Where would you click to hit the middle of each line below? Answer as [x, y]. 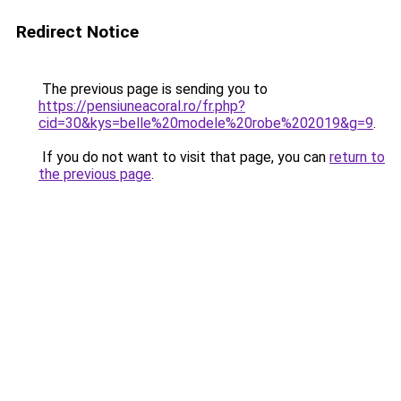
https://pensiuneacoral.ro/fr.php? [142, 106]
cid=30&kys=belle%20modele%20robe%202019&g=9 [206, 123]
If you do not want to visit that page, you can [184, 157]
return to [357, 157]
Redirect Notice [77, 32]
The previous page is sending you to [153, 89]
